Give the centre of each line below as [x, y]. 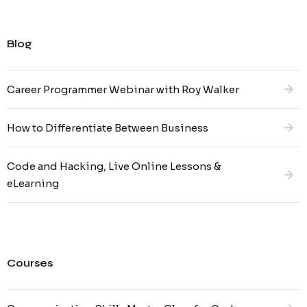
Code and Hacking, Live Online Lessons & [114, 166]
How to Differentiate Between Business [108, 128]
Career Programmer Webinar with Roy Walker [123, 89]
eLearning [33, 183]
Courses [30, 263]
